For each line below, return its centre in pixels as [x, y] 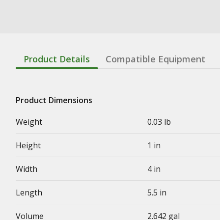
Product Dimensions [54, 100]
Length [29, 192]
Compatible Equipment [155, 59]
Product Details [57, 59]
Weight [29, 122]
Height [28, 145]
